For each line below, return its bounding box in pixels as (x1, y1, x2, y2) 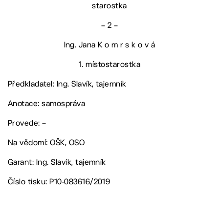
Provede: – (8, 118, 46, 128)
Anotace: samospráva (8, 98, 86, 108)
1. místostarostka (78, 59, 141, 69)
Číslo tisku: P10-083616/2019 (8, 176, 110, 186)
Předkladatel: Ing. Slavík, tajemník (8, 79, 127, 88)
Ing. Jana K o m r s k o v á (64, 40, 155, 49)
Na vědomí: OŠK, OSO (8, 137, 85, 147)
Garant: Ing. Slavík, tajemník (8, 157, 106, 167)
